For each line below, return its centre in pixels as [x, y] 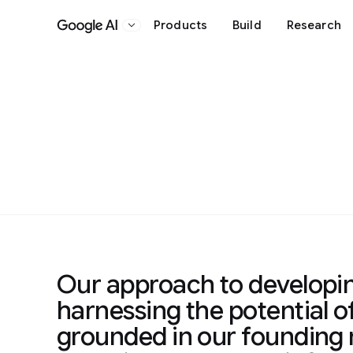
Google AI [120, 33]
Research [314, 25]
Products [181, 25]
